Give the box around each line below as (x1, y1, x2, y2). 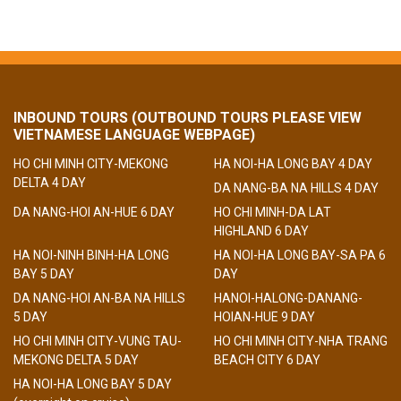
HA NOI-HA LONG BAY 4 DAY (214, 156, 372, 171)
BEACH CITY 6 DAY (214, 352, 320, 367)
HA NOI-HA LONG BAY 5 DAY (13, 376, 172, 391)
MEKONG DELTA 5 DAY (13, 352, 139, 367)
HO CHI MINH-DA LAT (214, 204, 331, 219)
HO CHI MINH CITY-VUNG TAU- (13, 333, 182, 348)
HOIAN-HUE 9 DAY (214, 309, 315, 324)
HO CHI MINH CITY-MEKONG (13, 156, 168, 171)
